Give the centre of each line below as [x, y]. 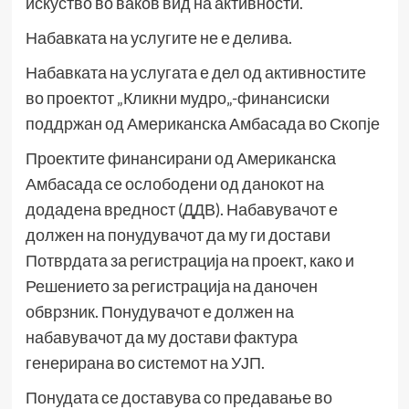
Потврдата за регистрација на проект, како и [189, 261]
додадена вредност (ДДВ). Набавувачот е [181, 210]
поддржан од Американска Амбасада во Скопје [202, 124]
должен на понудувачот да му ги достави [178, 235]
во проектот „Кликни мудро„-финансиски [177, 98]
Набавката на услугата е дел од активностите [195, 73]
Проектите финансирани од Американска [180, 158]
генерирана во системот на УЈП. [145, 363]
